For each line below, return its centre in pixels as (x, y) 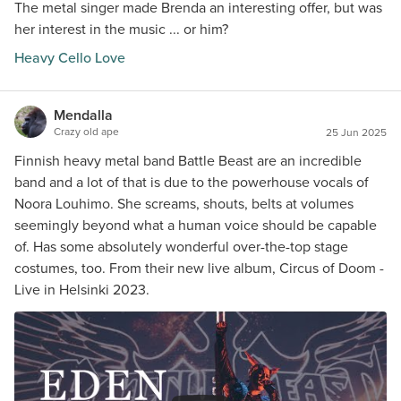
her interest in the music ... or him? (121, 29)
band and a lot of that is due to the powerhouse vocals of (192, 182)
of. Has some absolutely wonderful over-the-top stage (181, 247)
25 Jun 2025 (356, 132)
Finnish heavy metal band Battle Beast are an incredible (188, 161)
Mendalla (83, 115)
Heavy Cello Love (70, 58)
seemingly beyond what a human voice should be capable (196, 225)
